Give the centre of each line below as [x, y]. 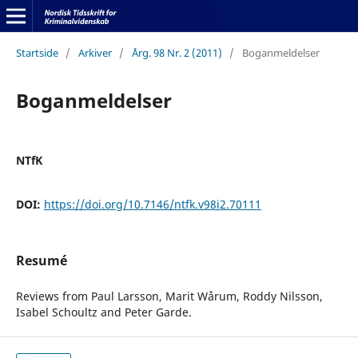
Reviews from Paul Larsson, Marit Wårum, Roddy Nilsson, [169, 296]
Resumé [41, 260]
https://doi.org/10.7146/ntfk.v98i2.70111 [152, 204]
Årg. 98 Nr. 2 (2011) [177, 52]
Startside [37, 52]
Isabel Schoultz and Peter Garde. [103, 312]
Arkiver [95, 52]
